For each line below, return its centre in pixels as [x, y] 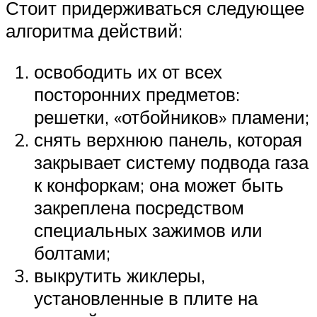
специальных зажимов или [148, 230]
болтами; [72, 252]
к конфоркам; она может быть [159, 184]
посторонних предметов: [137, 94]
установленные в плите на [146, 298]
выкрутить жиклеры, [120, 275]
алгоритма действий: [94, 31]
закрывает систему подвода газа [171, 162]
